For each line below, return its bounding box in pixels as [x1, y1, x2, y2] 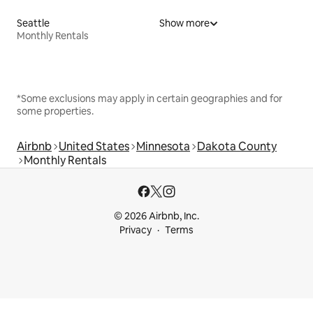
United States [59, 138, 129, 154]
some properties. [17, 104, 94, 117]
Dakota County [197, 138, 277, 154]
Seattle [17, 16, 50, 29]
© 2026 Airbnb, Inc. [114, 210, 199, 222]
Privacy [119, 224, 152, 236]
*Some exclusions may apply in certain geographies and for [17, 92, 282, 105]
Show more [159, 16, 210, 29]
